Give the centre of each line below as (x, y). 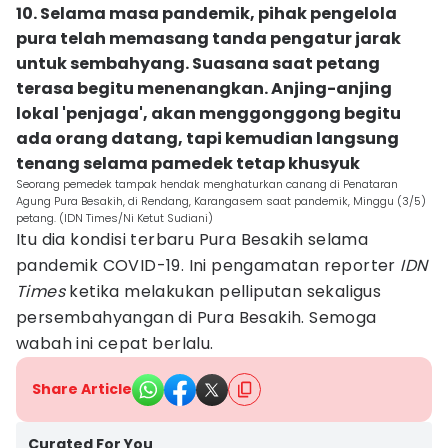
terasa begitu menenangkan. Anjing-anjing (204, 88)
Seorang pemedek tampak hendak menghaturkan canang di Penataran (207, 184)
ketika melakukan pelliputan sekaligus (225, 291)
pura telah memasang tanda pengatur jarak (208, 38)
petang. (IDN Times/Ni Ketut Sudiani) (114, 218)
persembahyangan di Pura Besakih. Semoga (196, 317)
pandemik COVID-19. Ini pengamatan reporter (208, 265)
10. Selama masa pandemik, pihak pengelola (206, 13)
